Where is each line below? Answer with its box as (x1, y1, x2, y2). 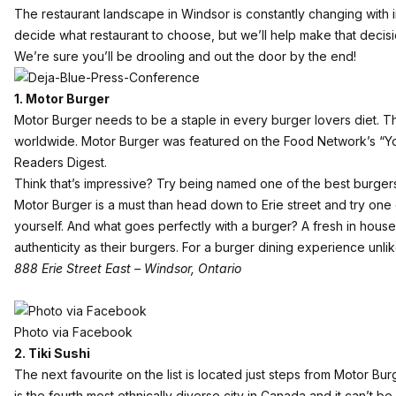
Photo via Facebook (14, 324, 133, 339)
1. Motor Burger (14, 91, 110, 106)
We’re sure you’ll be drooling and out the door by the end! (14, 49, 356, 64)
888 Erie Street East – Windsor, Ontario (14, 261, 241, 276)
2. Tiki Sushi (14, 346, 90, 361)
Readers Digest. (14, 155, 107, 170)
